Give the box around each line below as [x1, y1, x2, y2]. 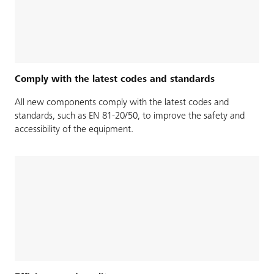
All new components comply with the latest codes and [15, 98, 229, 108]
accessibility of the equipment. [15, 125, 133, 135]
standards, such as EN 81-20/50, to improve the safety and [15, 111, 245, 122]
